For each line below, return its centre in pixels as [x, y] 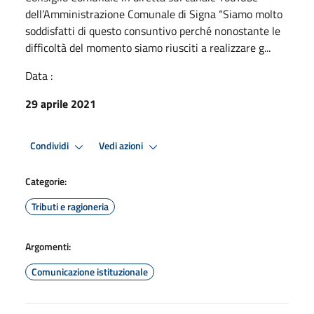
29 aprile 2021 [61, 103]
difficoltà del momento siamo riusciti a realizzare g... [148, 47]
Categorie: [46, 181]
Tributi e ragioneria [70, 206]
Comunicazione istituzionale [90, 271]
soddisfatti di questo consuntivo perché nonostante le [153, 30]
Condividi [50, 146]
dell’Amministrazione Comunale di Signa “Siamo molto [154, 14]
